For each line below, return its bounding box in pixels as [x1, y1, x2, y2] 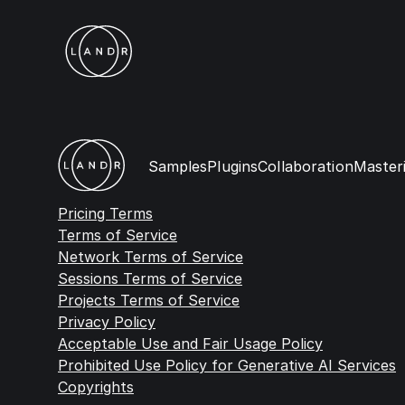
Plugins [207, 157, 259, 176]
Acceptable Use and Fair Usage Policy [58, 334, 323, 353]
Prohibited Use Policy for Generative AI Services [58, 356, 396, 374]
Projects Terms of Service [58, 291, 240, 309]
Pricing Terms [58, 204, 153, 222]
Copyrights [58, 378, 134, 396]
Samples [147, 156, 208, 175]
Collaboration [258, 157, 353, 176]
